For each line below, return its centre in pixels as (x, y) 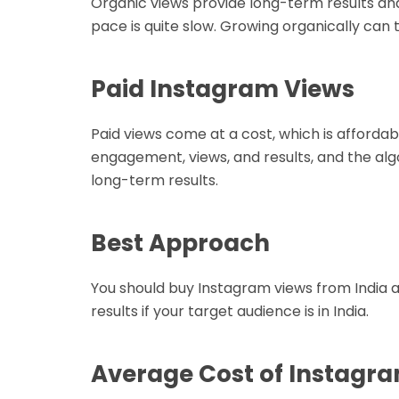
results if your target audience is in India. (230, 312)
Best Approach (180, 244)
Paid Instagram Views (223, 90)
